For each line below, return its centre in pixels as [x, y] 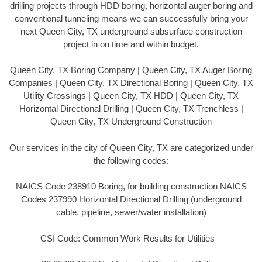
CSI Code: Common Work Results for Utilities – [131, 238]
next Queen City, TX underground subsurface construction [131, 31]
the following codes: [131, 160]
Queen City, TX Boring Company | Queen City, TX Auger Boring [131, 70]
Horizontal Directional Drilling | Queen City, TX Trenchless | [131, 109]
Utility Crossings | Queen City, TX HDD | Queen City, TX [131, 96]
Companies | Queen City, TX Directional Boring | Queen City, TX [131, 83]
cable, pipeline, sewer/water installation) [131, 212]
